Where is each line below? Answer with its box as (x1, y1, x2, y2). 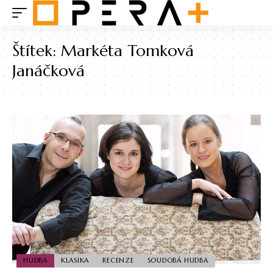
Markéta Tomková (61, 41, 194, 60)
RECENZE (102, 256, 134, 265)
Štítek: (12, 41, 61, 60)
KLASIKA (60, 256, 90, 265)
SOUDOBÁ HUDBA (147, 256, 208, 265)
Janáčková (12, 61, 85, 80)
